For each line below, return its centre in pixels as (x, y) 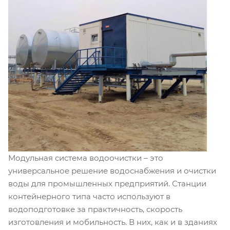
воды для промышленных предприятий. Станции (107, 183)
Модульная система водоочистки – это (86, 158)
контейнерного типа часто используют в (89, 196)
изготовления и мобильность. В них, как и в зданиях (113, 222)
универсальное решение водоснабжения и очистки (112, 170)
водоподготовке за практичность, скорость (95, 209)
